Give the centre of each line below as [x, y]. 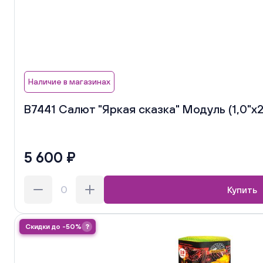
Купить [242, 189]
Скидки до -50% [53, 226]
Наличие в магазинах [69, 81]
